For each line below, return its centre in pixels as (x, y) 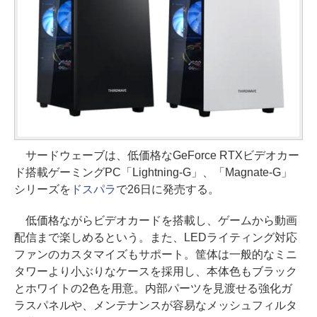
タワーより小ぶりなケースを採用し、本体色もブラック (156, 271)
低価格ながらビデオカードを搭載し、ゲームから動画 (156, 220)
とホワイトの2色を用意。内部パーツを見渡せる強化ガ (153, 288)
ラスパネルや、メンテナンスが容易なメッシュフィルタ (156, 305)
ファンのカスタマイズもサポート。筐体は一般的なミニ (156, 254)
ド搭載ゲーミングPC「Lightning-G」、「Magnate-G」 (153, 172)
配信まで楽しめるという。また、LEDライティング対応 (156, 237)
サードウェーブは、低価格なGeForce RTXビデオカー (157, 155)
